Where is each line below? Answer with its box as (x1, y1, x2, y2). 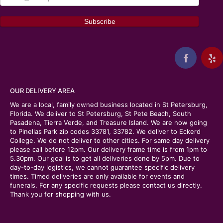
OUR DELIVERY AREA (10, 87, 75, 95)
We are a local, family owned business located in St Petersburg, (10, 101, 208, 109)
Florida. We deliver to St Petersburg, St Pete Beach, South (10, 110, 191, 118)
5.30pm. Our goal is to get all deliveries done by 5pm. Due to (10, 154, 200, 163)
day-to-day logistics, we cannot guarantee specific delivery (10, 163, 195, 172)
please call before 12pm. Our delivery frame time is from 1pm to (10, 145, 207, 154)
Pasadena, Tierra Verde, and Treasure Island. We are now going (10, 118, 207, 127)
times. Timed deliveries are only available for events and (10, 172, 185, 181)
